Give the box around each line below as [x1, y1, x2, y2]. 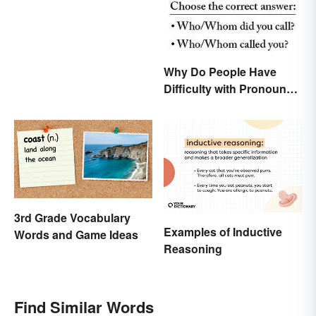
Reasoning [164, 240, 222, 257]
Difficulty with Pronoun [164, 80, 286, 97]
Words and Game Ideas [14, 226, 138, 243]
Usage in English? [164, 97, 262, 114]
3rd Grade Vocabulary [14, 209, 130, 226]
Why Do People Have [164, 63, 276, 80]
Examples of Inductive [164, 223, 282, 240]
